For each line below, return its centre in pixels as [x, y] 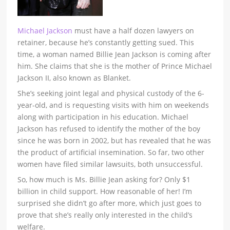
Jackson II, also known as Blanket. [74, 78]
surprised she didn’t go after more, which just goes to [110, 203]
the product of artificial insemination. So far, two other [111, 152]
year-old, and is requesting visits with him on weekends [113, 105]
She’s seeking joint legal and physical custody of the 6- [111, 93]
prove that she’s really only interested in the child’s [105, 215]
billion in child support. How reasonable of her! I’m [105, 191]
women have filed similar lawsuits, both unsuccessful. [110, 164]
